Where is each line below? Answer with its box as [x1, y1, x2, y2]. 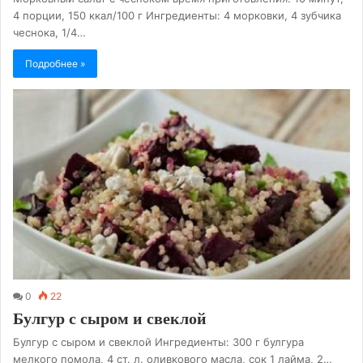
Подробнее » [25, 58, 85, 70]
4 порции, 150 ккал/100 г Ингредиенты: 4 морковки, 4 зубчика [13, 9, 341, 23]
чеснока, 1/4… [13, 26, 86, 40]
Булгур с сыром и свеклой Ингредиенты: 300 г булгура [13, 335, 304, 348]
